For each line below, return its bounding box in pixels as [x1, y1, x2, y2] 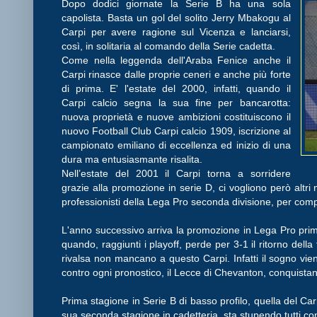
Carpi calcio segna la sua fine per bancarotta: [62, 96, 291, 108]
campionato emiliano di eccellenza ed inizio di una [62, 139, 291, 151]
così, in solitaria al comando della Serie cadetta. [62, 40, 275, 52]
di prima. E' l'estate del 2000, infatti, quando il [62, 82, 291, 94]
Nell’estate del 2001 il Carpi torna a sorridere [62, 167, 291, 179]
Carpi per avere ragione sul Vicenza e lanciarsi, [62, 25, 291, 38]
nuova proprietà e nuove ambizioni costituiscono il [62, 110, 291, 122]
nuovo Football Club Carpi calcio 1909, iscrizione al [62, 125, 291, 137]
